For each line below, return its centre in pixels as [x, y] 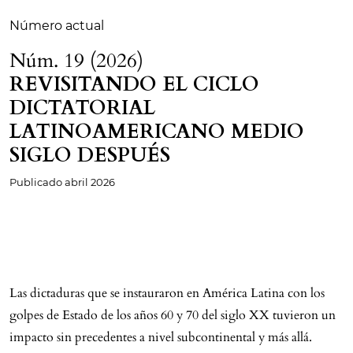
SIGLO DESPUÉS [90, 155]
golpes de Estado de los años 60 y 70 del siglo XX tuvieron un [173, 315]
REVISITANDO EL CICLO [134, 84]
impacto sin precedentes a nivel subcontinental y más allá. [161, 337]
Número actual [57, 25]
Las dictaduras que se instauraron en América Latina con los [167, 293]
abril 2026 [90, 182]
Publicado [37, 182]
